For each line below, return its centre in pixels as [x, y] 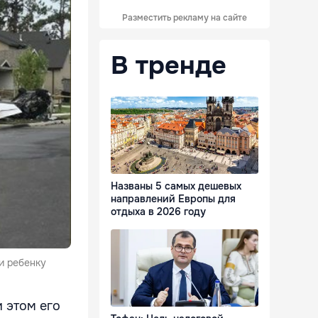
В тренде [169, 65]
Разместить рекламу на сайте [185, 18]
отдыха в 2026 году [158, 212]
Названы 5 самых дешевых [176, 186]
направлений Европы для [173, 199]
